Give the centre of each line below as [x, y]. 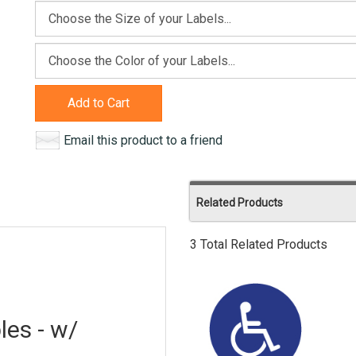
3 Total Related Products [259, 244]
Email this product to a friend [143, 140]
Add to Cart [99, 103]
